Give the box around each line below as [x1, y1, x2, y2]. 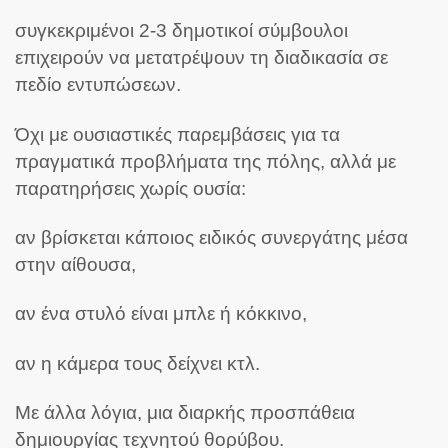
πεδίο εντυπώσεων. [15, 74, 181, 96]
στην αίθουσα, [15, 253, 136, 275]
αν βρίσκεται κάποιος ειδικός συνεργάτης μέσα [15, 226, 408, 248]
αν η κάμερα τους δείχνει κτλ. [15, 352, 260, 374]
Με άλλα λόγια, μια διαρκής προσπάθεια [15, 402, 355, 424]
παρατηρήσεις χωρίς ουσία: [15, 177, 246, 199]
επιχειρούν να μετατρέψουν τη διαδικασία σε [15, 47, 388, 69]
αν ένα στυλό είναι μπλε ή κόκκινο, [15, 303, 307, 325]
